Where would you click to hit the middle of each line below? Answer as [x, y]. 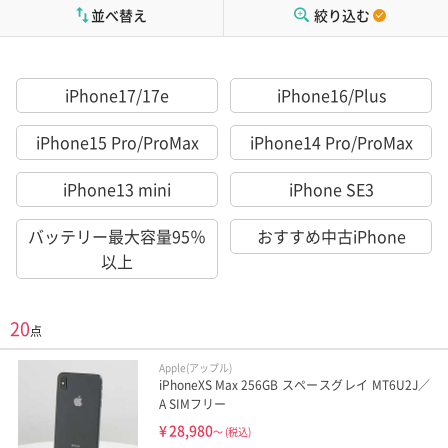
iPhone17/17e [117, 95]
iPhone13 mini [117, 189]
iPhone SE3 [331, 189]
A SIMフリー [192, 404]
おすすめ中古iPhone [331, 236]
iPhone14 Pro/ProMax [331, 142]
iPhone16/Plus [331, 95]
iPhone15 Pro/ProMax [117, 142]
